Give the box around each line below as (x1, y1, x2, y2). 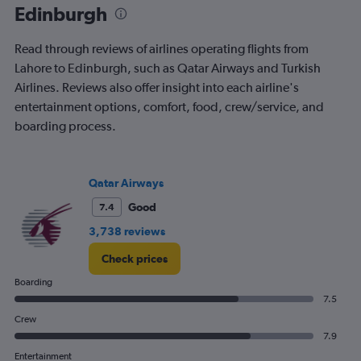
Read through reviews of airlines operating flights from (15, 41, 309, 57)
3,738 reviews (89, 225, 165, 239)
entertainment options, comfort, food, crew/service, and (15, 99, 324, 115)
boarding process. (15, 118, 116, 135)
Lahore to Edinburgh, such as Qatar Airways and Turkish (15, 60, 321, 77)
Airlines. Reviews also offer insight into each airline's (15, 80, 299, 96)
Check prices (102, 252, 168, 266)
